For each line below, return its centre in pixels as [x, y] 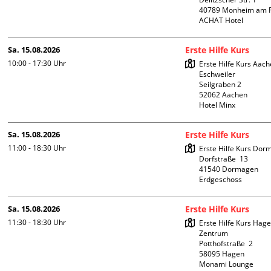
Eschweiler [217, 74]
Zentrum [214, 233]
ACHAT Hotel [221, 21]
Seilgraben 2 [220, 85]
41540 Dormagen [229, 169]
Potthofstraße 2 [226, 244]
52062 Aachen [224, 95]
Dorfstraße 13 [224, 159]
